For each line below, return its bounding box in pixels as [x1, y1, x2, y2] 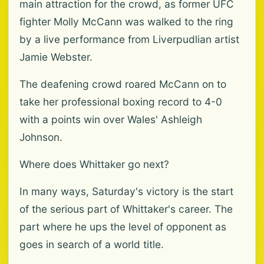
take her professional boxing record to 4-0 [19, 95, 222, 108]
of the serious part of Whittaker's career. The [19, 203, 233, 215]
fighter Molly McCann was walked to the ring [19, 15, 233, 28]
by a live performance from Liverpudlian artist [19, 33, 239, 45]
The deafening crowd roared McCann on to [19, 78, 226, 90]
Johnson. [19, 131, 62, 143]
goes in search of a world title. [19, 238, 164, 250]
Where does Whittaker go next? [19, 158, 169, 170]
